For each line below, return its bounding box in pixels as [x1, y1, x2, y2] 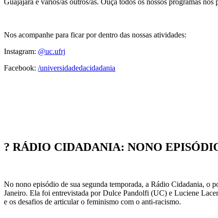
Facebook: [4, 64, 38, 73]
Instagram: [4, 47, 38, 56]
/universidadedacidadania [38, 64, 115, 73]
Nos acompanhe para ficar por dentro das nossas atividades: [4, 31, 186, 39]
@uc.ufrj [38, 47, 65, 56]
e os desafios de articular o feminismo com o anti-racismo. [4, 197, 187, 206]
